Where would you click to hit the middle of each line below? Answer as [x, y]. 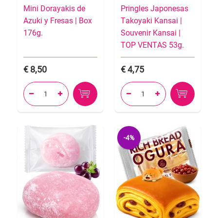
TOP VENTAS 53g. [152, 45]
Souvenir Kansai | [151, 33]
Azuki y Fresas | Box [58, 21]
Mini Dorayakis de [54, 9]
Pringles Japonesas [154, 9]
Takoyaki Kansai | [151, 21]
